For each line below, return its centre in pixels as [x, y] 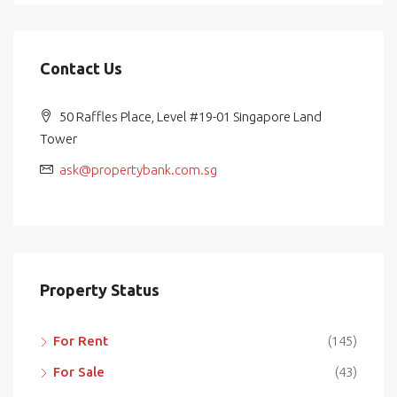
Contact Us [81, 69]
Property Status [100, 290]
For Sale [79, 372]
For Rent [81, 341]
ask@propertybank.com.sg [138, 170]
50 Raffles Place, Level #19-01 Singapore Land [189, 117]
